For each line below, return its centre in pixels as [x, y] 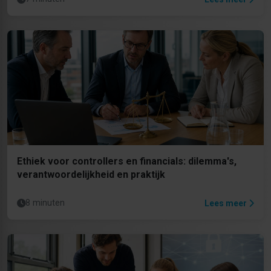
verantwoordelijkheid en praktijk [91, 175]
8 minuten [45, 203]
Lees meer [227, 203]
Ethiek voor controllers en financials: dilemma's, [127, 162]
